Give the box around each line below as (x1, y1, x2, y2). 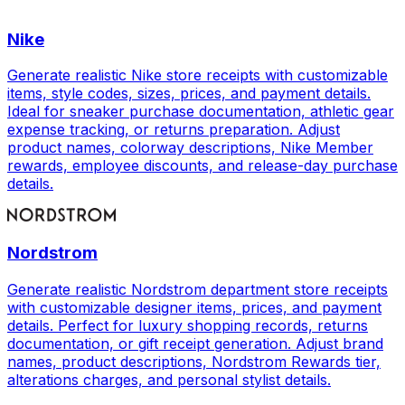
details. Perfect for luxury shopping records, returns (7, 316, 368, 334)
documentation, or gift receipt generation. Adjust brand (7, 334, 383, 353)
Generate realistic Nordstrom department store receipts (7, 279, 388, 298)
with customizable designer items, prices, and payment (7, 297, 381, 316)
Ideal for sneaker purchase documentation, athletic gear (7, 102, 394, 121)
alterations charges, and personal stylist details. (7, 370, 331, 389)
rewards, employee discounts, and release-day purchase (7, 156, 398, 175)
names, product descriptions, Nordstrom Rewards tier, (7, 352, 381, 371)
